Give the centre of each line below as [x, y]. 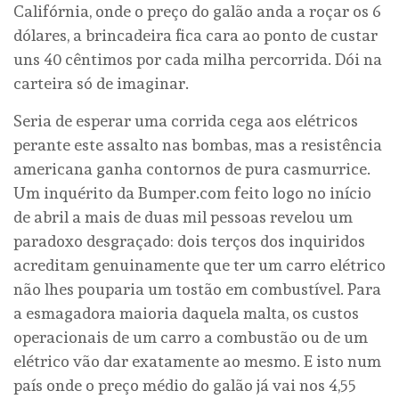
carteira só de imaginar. [101, 83]
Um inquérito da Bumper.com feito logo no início [192, 192]
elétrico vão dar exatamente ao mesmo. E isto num [197, 361]
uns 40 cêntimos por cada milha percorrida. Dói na [198, 59]
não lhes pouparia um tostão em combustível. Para [197, 289]
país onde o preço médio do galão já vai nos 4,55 [185, 385]
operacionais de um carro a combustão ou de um [191, 337]
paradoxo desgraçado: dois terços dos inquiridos [189, 240]
